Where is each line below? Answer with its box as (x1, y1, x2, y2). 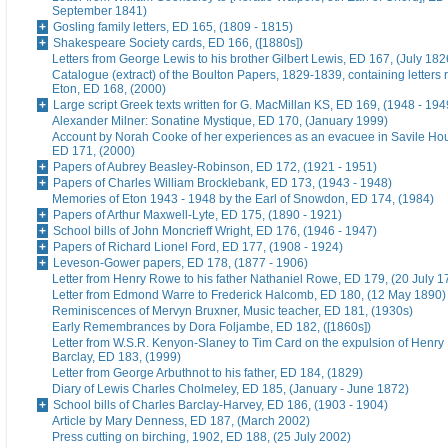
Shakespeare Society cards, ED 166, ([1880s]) (53, 36, 303, 51)
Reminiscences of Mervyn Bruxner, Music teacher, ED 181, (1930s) (52, 304, 413, 319)
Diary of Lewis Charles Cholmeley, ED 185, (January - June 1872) (52, 382, 409, 397)
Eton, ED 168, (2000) (52, 82, 166, 97)
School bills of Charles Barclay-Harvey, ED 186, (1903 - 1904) (53, 398, 388, 413)
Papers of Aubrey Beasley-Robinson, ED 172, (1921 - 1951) (53, 160, 377, 175)
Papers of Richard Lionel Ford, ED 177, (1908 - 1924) (53, 240, 343, 255)
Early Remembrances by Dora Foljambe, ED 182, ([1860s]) (52, 320, 371, 335)
